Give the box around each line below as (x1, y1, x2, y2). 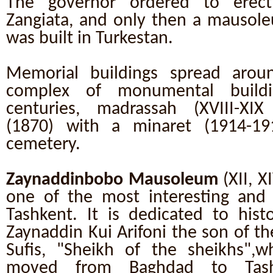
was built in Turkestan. (6, 30, 173, 48)
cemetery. (6, 136, 80, 154)
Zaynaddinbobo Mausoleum (6, 171, 218, 189)
